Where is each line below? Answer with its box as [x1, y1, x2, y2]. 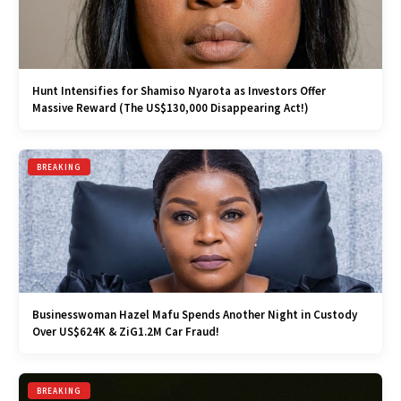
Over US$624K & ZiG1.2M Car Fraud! [32, 324, 219, 339]
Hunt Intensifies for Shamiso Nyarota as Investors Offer [32, 83, 326, 98]
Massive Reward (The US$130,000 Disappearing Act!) [32, 100, 309, 115]
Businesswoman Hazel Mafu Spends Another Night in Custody [32, 307, 357, 322]
